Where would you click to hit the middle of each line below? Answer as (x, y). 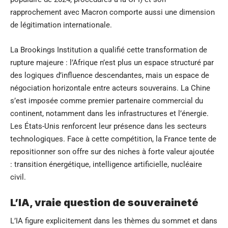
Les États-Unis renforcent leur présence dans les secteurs (108, 126)
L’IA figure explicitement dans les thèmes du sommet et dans (114, 221)
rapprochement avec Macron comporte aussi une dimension (112, 12)
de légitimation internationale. (61, 25)
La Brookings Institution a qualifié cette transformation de (109, 50)
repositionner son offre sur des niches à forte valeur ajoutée (112, 151)
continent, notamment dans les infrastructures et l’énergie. (109, 113)
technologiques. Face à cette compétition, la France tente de (113, 139)
